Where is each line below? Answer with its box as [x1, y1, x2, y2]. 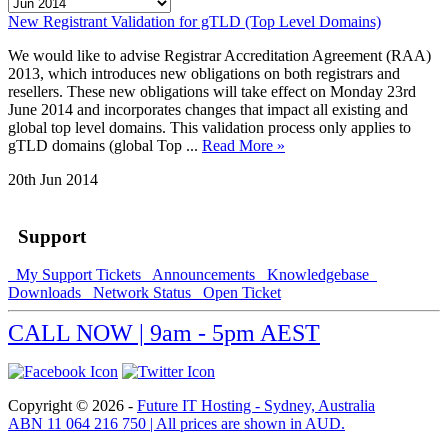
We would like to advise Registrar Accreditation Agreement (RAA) [8, 46, 431, 64]
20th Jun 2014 [8, 170, 98, 188]
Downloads [8, 284, 85, 302]
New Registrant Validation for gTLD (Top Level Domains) [8, 12, 381, 30]
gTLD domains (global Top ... [8, 136, 202, 154]
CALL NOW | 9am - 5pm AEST [8, 320, 320, 347]
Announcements [145, 266, 259, 284]
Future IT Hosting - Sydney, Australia [137, 397, 375, 415]
